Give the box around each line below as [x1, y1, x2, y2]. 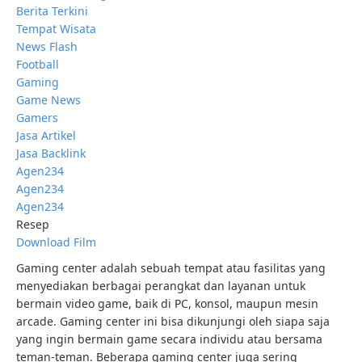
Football [16, 57, 59, 72]
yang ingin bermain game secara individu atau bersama [16, 331, 322, 347]
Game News [16, 92, 81, 107]
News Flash [16, 39, 78, 54]
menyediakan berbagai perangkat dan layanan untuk [16, 278, 305, 293]
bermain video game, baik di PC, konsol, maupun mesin [16, 296, 318, 311]
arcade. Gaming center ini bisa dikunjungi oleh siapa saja [16, 314, 330, 329]
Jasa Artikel [16, 128, 76, 143]
